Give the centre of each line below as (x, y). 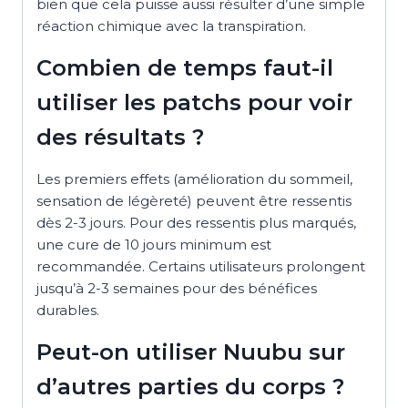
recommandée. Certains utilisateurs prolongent (201, 266)
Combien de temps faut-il (185, 67)
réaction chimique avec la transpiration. (171, 25)
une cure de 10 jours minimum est (154, 244)
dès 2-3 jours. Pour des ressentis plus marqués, (196, 222)
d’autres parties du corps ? (190, 386)
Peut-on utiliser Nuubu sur (191, 352)
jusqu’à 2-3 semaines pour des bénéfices (177, 288)
